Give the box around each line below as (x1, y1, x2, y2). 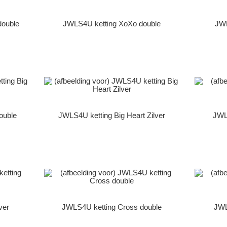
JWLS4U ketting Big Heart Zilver (58, 111, 166, 120)
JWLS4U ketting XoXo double (63, 19, 161, 28)
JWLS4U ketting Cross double (62, 203, 162, 212)
